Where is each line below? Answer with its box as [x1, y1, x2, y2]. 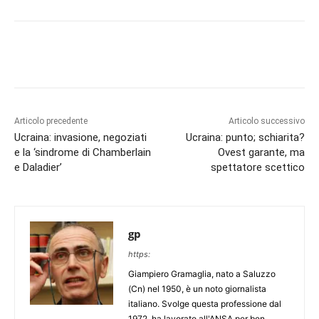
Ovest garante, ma [217, 146, 305, 159]
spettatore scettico [210, 161, 305, 174]
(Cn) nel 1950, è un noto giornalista [128, 283, 266, 295]
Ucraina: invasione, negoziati [14, 131, 147, 145]
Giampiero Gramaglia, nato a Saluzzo [128, 268, 276, 280]
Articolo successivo [228, 116, 305, 127]
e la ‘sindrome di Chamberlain [14, 146, 151, 159]
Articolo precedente [14, 116, 88, 127]
